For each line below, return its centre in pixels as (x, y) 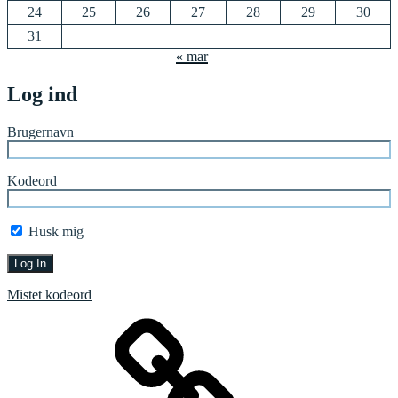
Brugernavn (40, 131)
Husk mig (54, 231)
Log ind (42, 94)
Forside (63, 323)
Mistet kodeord (49, 294)
